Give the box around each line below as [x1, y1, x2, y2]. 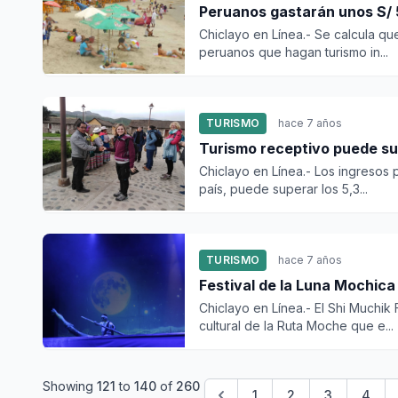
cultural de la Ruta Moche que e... [199, 318, 394, 333]
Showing [43, 378, 97, 394]
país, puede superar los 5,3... [199, 181, 368, 196]
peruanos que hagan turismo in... [199, 44, 388, 60]
